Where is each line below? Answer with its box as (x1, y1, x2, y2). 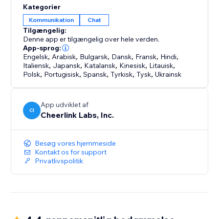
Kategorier (23, 2, 61, 12)
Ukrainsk (155, 70, 182, 79)
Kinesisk (119, 61, 146, 70)
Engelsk (23, 52, 48, 62)
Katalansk (84, 61, 116, 70)
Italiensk (23, 61, 49, 70)
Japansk (53, 61, 81, 70)
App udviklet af (41, 100, 89, 109)
